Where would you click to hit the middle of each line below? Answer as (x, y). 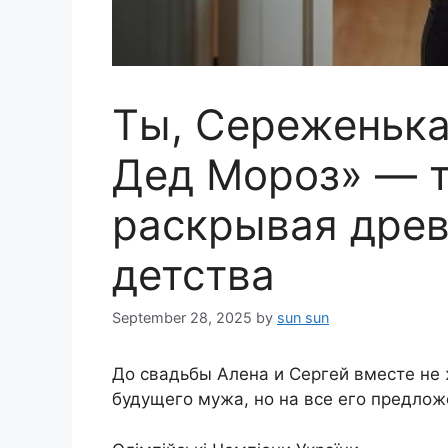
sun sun (303, 318)
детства (193, 274)
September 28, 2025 (182, 318)
